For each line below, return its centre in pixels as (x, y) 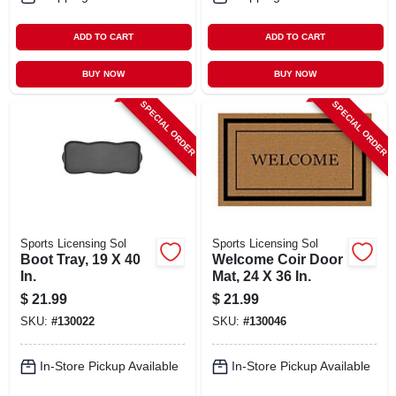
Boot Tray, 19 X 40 (80, 259)
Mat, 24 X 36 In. (261, 276)
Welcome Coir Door (277, 259)
